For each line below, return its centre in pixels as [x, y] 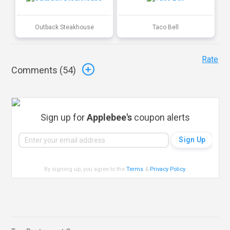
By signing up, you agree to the [85, 169]
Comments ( [37, 70]
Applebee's [110, 117]
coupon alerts [161, 117]
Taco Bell [166, 27]
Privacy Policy [168, 169]
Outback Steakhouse [64, 27]
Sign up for [64, 117]
